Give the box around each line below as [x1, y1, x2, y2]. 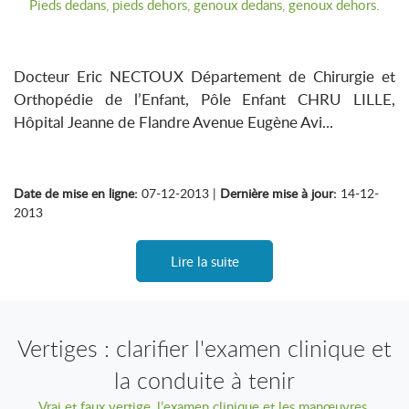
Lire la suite [170, 252, 239, 270]
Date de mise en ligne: [14, 184, 138, 202]
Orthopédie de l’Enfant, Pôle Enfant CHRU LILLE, [14, 89, 395, 110]
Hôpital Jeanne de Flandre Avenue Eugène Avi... [14, 111, 333, 132]
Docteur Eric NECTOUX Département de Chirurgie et [14, 66, 395, 87]
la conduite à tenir [114, 365, 295, 395]
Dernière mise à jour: [220, 184, 337, 202]
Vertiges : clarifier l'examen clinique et [17, 333, 392, 363]
